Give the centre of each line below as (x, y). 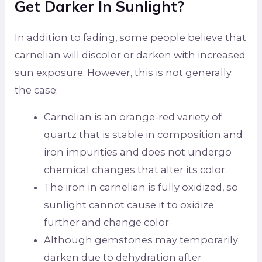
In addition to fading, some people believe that (131, 37)
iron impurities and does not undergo (137, 152)
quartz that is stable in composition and (143, 135)
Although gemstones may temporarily (141, 240)
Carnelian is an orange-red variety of (132, 117)
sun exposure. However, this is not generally (123, 72)
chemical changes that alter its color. (135, 170)
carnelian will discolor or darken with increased (130, 55)
